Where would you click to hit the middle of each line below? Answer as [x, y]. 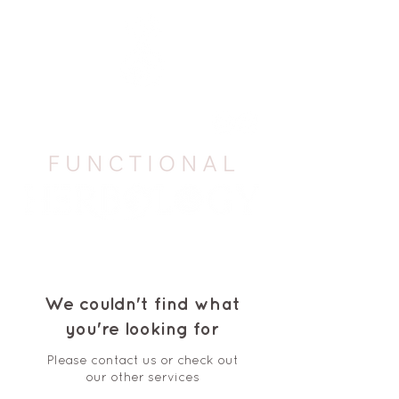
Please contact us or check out [142, 361]
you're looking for [142, 330]
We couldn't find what [142, 305]
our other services [142, 378]
